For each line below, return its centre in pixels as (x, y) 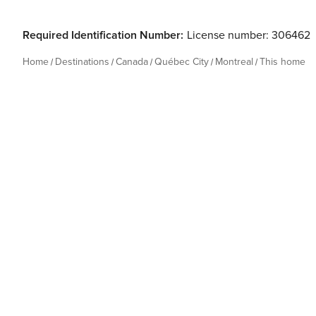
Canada (132, 62)
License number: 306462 (249, 35)
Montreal (234, 62)
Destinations (82, 62)
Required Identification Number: (103, 35)
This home (282, 62)
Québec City (182, 62)
